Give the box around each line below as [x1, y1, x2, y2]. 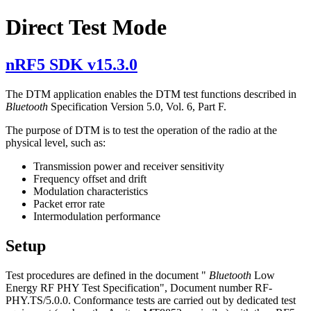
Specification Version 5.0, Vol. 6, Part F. [51, 100, 226, 112]
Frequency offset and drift [33, 172, 146, 185]
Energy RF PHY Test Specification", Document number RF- [6, 281, 272, 294]
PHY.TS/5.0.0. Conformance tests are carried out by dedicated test [6, 294, 296, 306]
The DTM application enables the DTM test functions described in [6, 87, 296, 100]
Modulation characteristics [33, 185, 148, 197]
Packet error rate [33, 197, 105, 210]
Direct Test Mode [6, 15, 167, 40]
